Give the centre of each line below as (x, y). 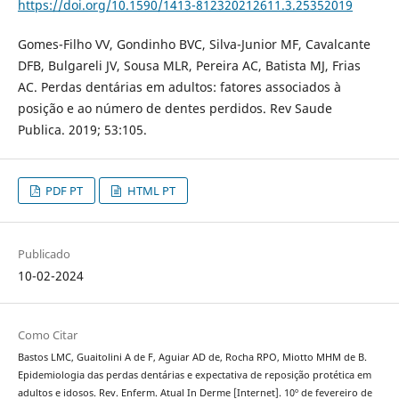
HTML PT (150, 190)
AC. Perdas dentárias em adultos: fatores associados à (179, 86)
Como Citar (47, 334)
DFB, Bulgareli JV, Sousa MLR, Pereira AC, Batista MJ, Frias (189, 65)
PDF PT (63, 190)
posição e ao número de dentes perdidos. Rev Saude (175, 108)
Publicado (44, 253)
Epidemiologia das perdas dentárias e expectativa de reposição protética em (194, 375)
